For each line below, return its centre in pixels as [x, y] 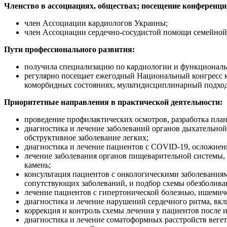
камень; [37, 165]
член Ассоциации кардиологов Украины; [96, 23]
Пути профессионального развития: [69, 49]
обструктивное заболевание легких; [86, 137]
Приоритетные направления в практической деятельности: [113, 102]
